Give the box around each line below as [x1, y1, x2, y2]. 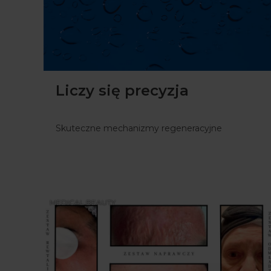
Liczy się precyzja [56, 81, 189, 99]
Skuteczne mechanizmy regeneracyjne [56, 122, 222, 134]
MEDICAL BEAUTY [50, 197, 116, 207]
